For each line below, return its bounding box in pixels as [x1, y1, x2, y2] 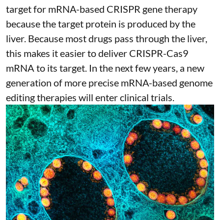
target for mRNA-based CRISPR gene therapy [6, 3, 197, 15]
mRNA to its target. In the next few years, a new [6, 62, 204, 74]
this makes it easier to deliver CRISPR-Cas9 [6, 47, 189, 59]
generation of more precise [6, 77, 121, 89]
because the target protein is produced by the [6, 18, 195, 30]
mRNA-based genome [121, 77, 213, 89]
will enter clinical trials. [77, 91, 174, 104]
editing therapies [6, 91, 77, 104]
